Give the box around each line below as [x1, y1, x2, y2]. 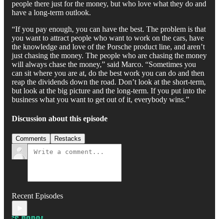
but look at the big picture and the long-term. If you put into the [12, 86, 206, 95]
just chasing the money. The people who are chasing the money [12, 51, 207, 60]
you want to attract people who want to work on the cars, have [12, 33, 204, 42]
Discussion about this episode [12, 114, 108, 123]
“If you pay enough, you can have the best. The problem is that [12, 24, 206, 33]
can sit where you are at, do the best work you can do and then [12, 68, 204, 77]
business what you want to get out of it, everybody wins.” [12, 95, 189, 104]
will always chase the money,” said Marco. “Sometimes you [12, 60, 196, 68]
